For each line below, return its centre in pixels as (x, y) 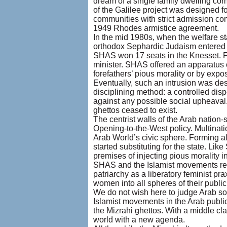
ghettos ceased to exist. (135, 110)
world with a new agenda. (139, 220)
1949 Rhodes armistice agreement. (156, 28)
